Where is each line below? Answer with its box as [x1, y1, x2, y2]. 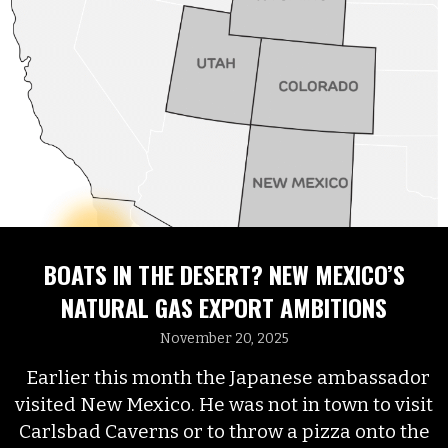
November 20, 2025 [159, 329, 289, 347]
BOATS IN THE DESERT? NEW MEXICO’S [43, 255, 405, 292]
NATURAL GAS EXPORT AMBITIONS [61, 288, 387, 325]
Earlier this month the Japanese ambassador [18, 365, 430, 389]
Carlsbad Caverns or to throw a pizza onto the [18, 419, 430, 443]
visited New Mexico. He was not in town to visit [15, 392, 433, 416]
